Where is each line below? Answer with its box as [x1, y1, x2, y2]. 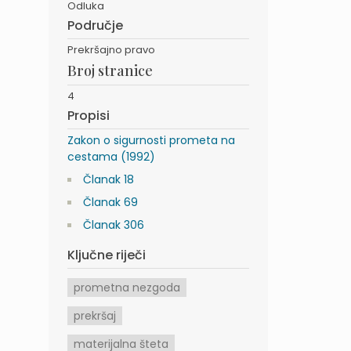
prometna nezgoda [74, 280, 180, 296]
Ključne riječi [67, 246, 146, 265]
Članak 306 [83, 217, 144, 233]
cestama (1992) [67, 149, 155, 165]
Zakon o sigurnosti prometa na [67, 132, 235, 149]
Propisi [67, 107, 110, 125]
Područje [67, 16, 123, 35]
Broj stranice [67, 61, 153, 81]
